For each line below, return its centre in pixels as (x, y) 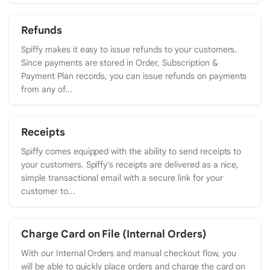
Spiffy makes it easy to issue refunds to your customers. (129, 49)
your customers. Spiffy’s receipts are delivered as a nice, (130, 164)
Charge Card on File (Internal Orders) (114, 234)
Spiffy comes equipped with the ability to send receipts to (131, 151)
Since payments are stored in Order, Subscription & (120, 62)
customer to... (48, 191)
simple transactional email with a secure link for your (122, 177)
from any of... (47, 89)
